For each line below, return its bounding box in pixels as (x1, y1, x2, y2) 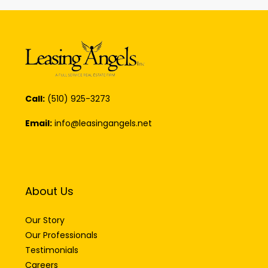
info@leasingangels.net (54, 120, 152, 132)
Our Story (25, 217, 65, 229)
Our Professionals (25, 232, 98, 244)
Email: (25, 120, 52, 132)
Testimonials (25, 246, 78, 259)
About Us (25, 186, 74, 202)
